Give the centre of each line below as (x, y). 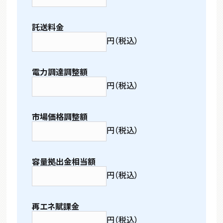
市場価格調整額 (60, 116)
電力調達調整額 (60, 71)
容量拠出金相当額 (64, 161)
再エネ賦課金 (56, 206)
